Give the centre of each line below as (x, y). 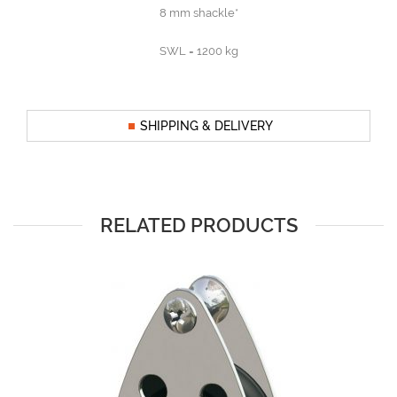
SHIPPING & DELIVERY (206, 126)
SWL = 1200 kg (198, 51)
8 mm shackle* (198, 13)
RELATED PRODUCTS (198, 225)
